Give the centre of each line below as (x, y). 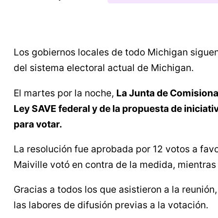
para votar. (38, 124)
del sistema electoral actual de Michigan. (104, 68)
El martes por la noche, (65, 93)
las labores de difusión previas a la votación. (111, 205)
